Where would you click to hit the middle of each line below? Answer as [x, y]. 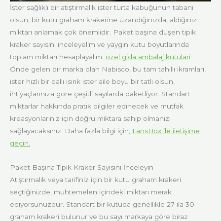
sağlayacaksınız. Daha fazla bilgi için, [71, 131]
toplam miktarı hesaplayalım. [58, 57]
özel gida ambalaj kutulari [148, 57]
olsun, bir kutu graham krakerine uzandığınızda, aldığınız [103, 20]
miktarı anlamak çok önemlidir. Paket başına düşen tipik [103, 32]
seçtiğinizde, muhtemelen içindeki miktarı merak [91, 192]
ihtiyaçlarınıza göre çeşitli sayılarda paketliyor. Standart [100, 94]
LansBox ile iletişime [166, 131]
